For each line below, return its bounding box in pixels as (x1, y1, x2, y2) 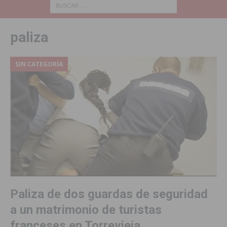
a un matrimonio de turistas (10, 202, 162, 217)
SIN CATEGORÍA (15, 59, 63, 68)
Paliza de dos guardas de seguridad (10, 186, 208, 201)
